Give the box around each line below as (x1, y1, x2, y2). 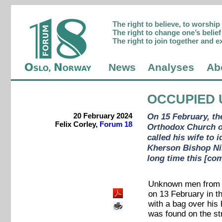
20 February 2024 (73, 111, 132, 120)
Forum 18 (99, 120, 132, 129)
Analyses (148, 61, 195, 74)
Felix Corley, (55, 120, 100, 129)
